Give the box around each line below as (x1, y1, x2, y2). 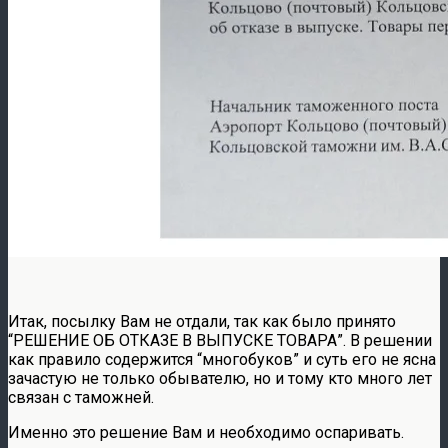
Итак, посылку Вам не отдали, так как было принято (8, 311, 396, 331)
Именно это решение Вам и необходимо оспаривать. (8, 422, 404, 442)
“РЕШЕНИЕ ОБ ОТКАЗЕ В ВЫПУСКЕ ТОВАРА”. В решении (8, 330, 432, 350)
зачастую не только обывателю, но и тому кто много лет (8, 368, 432, 388)
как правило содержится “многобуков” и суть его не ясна (8, 349, 436, 369)
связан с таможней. (8, 387, 154, 407)
